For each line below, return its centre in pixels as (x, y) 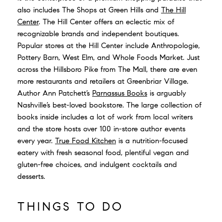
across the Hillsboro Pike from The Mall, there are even (107, 69)
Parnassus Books (120, 93)
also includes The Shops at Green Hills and (89, 10)
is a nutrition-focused (152, 140)
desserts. (31, 176)
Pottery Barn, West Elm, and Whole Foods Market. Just (109, 57)
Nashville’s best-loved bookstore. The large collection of (110, 105)
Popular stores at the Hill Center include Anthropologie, (109, 45)
